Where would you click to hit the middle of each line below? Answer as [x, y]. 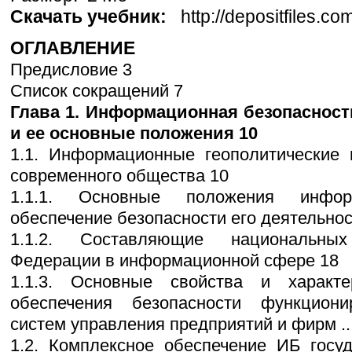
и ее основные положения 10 [134, 134]
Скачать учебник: [93, 17]
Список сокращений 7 [97, 91]
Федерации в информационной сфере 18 [174, 261]
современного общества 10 [119, 176]
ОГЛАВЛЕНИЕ [73, 48]
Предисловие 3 [71, 70]
